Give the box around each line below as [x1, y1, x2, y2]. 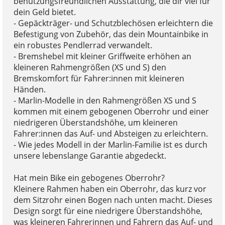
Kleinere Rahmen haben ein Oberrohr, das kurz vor [13, 183, 206, 195]
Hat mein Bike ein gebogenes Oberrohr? [13, 172, 165, 184]
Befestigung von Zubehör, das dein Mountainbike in [13, 29, 208, 40]
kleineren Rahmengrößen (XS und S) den [13, 62, 166, 73]
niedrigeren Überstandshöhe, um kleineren [13, 117, 178, 129]
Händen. [13, 84, 46, 95]
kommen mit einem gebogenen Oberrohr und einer [13, 106, 209, 118]
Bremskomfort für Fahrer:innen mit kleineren [13, 73, 184, 84]
